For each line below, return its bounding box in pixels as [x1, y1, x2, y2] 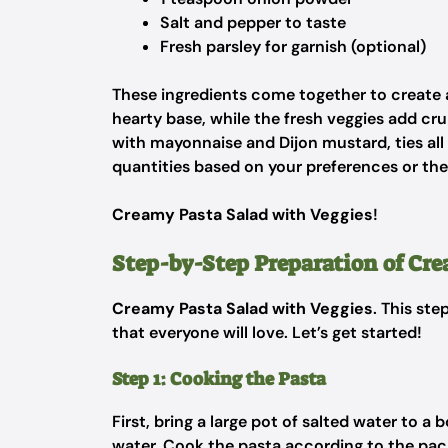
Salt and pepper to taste [160, 12, 346, 33]
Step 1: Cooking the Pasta [112, 367, 326, 391]
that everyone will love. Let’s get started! [112, 322, 422, 343]
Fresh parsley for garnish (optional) [160, 36, 426, 57]
